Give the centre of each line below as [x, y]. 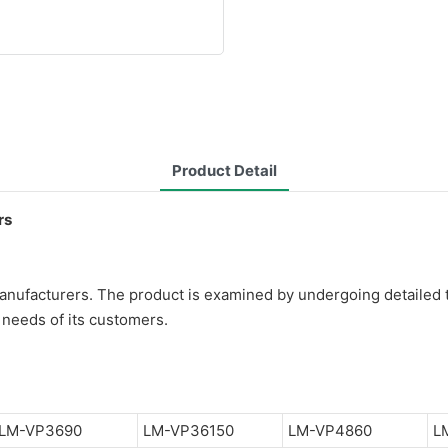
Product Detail [224, 170]
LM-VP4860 [329, 430]
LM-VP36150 [188, 430]
